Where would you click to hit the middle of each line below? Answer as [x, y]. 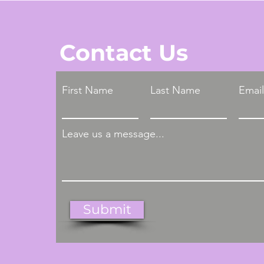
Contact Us [124, 53]
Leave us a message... [113, 134]
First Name [88, 90]
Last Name [175, 90]
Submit [107, 209]
